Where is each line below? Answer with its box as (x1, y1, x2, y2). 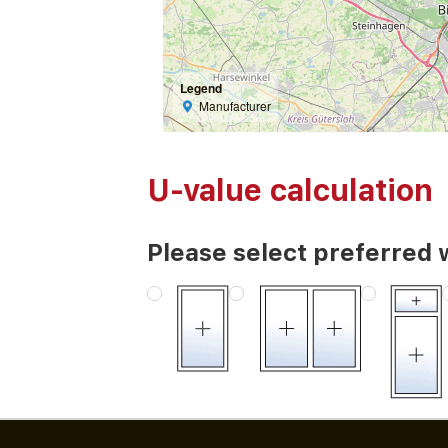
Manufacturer (198, 97, 271, 115)
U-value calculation (147, 172, 434, 209)
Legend (180, 79, 223, 98)
